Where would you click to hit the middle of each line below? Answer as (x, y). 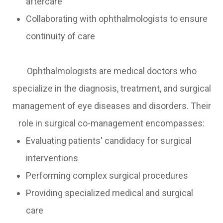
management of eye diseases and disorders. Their (111, 106)
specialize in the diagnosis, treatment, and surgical (111, 89)
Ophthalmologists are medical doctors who (111, 71)
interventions (52, 158)
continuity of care (61, 36)
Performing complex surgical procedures (107, 176)
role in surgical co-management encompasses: (111, 123)
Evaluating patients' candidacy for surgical (109, 141)
